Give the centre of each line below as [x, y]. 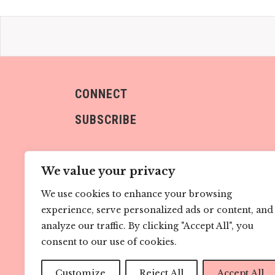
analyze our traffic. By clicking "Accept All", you [147, 226]
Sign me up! [114, 216]
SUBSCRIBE [106, 120]
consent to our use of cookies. [109, 242]
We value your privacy [108, 171]
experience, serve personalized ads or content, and [157, 210]
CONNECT [101, 94]
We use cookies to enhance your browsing [137, 194]
